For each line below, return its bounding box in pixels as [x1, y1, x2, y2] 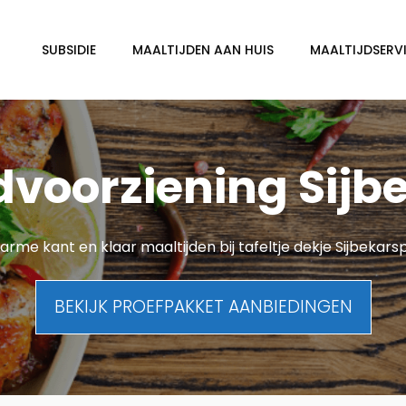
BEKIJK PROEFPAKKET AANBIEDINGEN [53, 295, 353, 320]
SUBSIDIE [42, 41, 96, 59]
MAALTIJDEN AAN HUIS [132, 41, 274, 59]
